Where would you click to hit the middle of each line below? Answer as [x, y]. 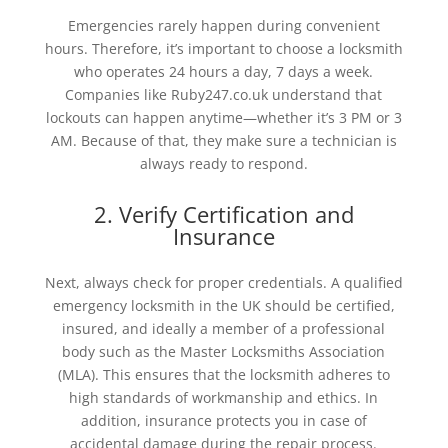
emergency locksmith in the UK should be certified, [223, 305]
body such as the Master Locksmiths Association [224, 351]
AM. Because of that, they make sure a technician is [223, 140]
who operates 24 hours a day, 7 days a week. [224, 71]
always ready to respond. [223, 163]
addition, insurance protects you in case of [223, 420]
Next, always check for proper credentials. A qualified [223, 282]
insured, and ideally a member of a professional [224, 328]
